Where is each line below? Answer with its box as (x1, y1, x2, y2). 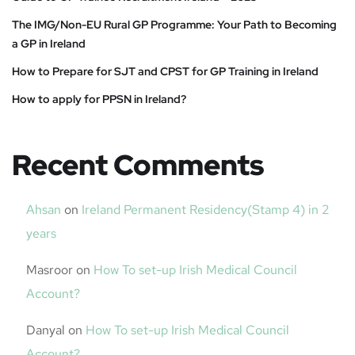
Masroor (26, 261, 73, 278)
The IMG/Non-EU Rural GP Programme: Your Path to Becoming (12, 17, 337, 32)
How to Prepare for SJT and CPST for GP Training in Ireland (12, 64, 319, 78)
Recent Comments (12, 146, 264, 184)
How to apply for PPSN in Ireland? (12, 92, 186, 106)
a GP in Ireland (12, 36, 86, 51)
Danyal (26, 322, 65, 338)
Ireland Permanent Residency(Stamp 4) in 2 (82, 201, 330, 218)
